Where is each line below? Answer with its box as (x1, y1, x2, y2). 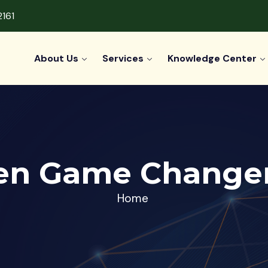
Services (102, 52, 144, 65)
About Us (34, 52, 79, 65)
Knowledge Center (167, 52, 257, 65)
